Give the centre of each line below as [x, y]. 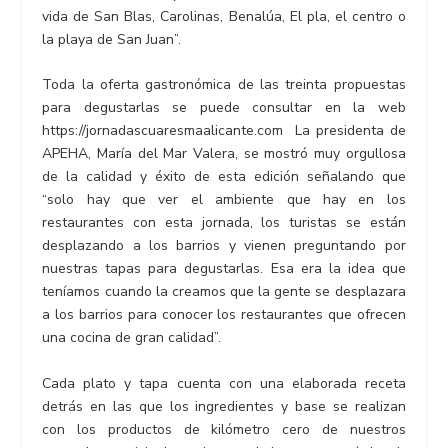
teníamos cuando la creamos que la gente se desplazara [224, 292]
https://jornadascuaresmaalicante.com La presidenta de [224, 131]
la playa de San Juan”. [112, 39]
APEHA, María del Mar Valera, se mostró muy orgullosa [224, 154]
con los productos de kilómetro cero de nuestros [224, 429]
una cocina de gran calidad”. [132, 338]
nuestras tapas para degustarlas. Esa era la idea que [224, 269]
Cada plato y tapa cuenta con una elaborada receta [224, 383]
